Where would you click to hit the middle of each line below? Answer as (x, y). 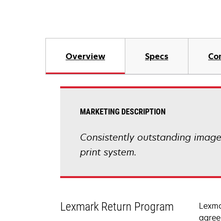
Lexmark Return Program (117, 207)
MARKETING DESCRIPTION (123, 112)
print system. (108, 152)
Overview (85, 56)
